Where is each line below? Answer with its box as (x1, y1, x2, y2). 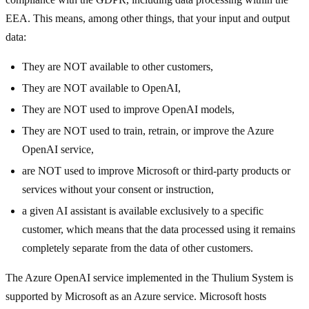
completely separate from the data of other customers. (22, 242, 253, 255)
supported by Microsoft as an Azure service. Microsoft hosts (6, 290, 266, 303)
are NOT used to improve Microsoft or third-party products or (22, 165, 290, 177)
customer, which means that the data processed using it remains (22, 223, 295, 236)
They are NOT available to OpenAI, (22, 82, 181, 94)
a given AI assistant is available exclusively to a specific (22, 205, 263, 217)
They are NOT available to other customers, (22, 61, 213, 73)
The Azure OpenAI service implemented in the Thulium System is (6, 272, 293, 284)
